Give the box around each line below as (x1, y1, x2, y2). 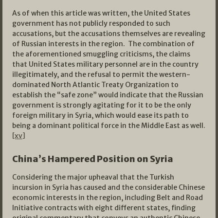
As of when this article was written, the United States (12, 9, 190, 18)
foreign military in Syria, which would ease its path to (12, 111, 189, 120)
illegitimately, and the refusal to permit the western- (12, 70, 190, 79)
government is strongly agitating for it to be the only (12, 101, 191, 110)
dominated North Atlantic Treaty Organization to (12, 80, 179, 90)
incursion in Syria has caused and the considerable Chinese (12, 183, 205, 192)
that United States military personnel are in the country (12, 60, 199, 69)
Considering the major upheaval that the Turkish (12, 173, 174, 182)
